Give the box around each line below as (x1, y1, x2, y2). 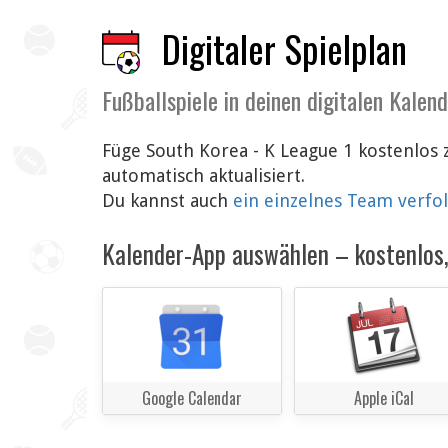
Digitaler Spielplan (162, 21, 407, 76)
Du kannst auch (102, 190, 233, 212)
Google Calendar (142, 386, 242, 411)
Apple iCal (353, 386, 414, 411)
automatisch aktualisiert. (102, 165, 305, 187)
